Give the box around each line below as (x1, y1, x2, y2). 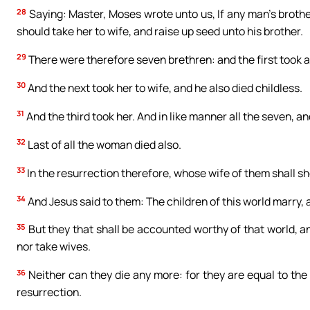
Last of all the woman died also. (26, 136, 181, 152)
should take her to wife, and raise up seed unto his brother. (17, 24, 303, 39)
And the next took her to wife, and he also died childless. (26, 80, 302, 95)
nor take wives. (17, 239, 91, 255)
